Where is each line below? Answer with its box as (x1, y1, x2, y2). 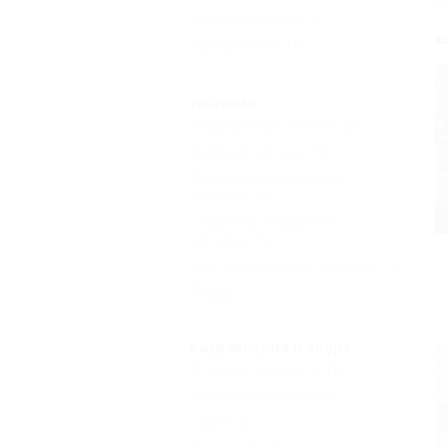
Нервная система (190, 142, 308, 162)
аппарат (190, 186, 246, 206)
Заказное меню (190, 9, 294, 29)
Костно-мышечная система (190, 256, 376, 276)
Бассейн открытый (190, 386, 317, 406)
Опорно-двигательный (190, 168, 344, 188)
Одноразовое (190, 35, 283, 55)
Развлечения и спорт (190, 338, 351, 358)
